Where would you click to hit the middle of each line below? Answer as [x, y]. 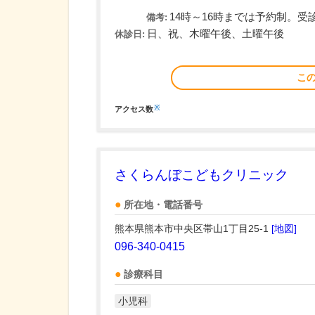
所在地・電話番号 [163, 205]
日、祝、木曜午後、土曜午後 [216, 34]
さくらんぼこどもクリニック [201, 175]
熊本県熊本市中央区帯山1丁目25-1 [193, 229]
